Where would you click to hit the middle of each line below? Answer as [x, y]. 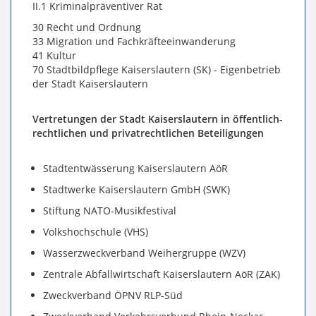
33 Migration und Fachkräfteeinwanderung [134, 42]
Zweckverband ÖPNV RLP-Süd [113, 296]
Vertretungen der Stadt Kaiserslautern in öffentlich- [158, 119]
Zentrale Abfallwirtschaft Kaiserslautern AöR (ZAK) [162, 274]
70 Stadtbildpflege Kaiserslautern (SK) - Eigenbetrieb [157, 70]
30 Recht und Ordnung [87, 28]
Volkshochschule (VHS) [96, 232]
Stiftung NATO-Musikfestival [110, 211]
